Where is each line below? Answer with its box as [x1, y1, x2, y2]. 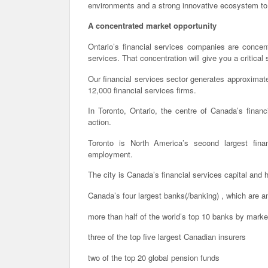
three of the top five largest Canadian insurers [88, 231, 246, 243]
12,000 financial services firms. [88, 84, 196, 96]
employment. [88, 148, 133, 160]
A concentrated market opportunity [88, 20, 217, 32]
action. [88, 116, 111, 128]
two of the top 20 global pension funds [88, 251, 220, 263]
